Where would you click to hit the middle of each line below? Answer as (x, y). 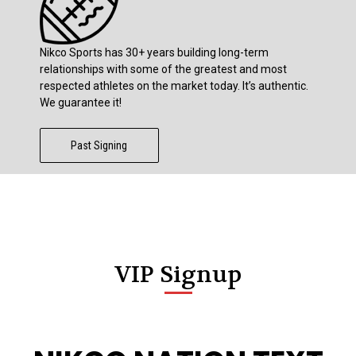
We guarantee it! (80, 102)
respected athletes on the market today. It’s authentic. (174, 85)
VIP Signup (178, 274)
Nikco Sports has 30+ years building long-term (154, 52)
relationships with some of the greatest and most (163, 69)
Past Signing (99, 145)
